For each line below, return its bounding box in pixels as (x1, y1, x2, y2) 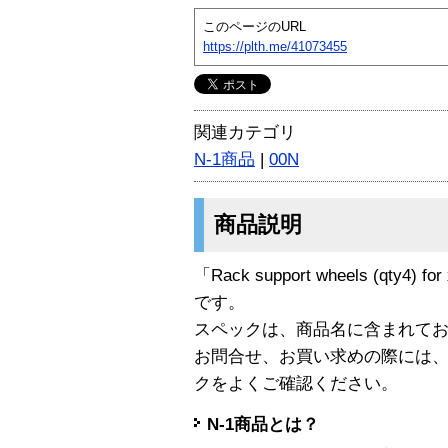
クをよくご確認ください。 (194, 373, 398, 393)
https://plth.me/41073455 (203, 38, 347, 54)
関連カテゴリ (194, 122, 296, 142)
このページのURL (203, 18, 306, 34)
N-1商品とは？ (207, 415, 319, 435)
